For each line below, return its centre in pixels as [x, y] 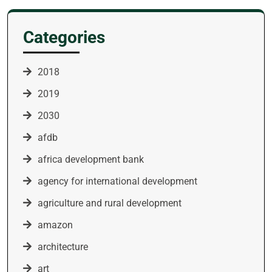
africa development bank [91, 159]
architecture [63, 247]
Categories [64, 37]
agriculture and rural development [110, 203]
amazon [55, 225]
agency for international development [117, 181]
